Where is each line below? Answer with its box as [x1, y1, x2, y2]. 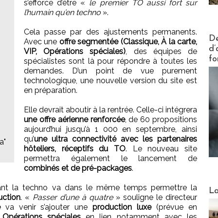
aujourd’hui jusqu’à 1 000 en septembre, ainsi [24, 124, 197, 134]
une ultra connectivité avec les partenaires [34, 134, 197, 144]
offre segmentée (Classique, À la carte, [59, 36, 198, 46]
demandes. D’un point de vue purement [24, 66, 197, 75]
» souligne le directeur [113, 192, 197, 202]
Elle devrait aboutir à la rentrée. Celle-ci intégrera [24, 105, 197, 114]
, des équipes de [126, 46, 198, 56]
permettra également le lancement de [24, 153, 197, 163]
